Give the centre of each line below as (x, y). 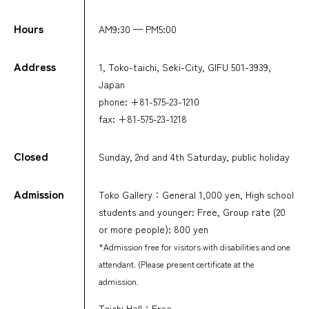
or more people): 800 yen (153, 229)
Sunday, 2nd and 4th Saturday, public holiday (194, 156)
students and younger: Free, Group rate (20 (192, 211)
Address (35, 66)
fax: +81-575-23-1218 (143, 118)
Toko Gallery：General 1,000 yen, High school (196, 194)
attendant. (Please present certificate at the (177, 263)
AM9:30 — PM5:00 (138, 29)
